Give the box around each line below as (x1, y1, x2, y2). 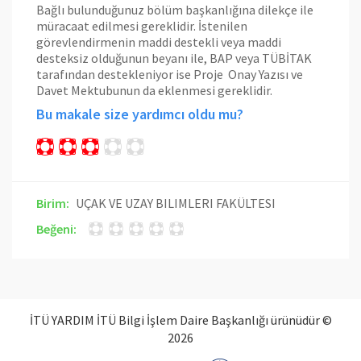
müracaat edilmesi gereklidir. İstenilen (36, 18, 247, 34)
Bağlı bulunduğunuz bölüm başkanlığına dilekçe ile (36, 2, 313, 18)
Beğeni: (36, 221, 77, 237)
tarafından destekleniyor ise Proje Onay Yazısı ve (36, 66, 305, 82)
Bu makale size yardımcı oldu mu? (36, 105, 243, 123)
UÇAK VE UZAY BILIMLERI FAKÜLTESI (76, 195, 276, 211)
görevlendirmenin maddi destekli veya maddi (36, 34, 281, 50)
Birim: (36, 195, 69, 211)
